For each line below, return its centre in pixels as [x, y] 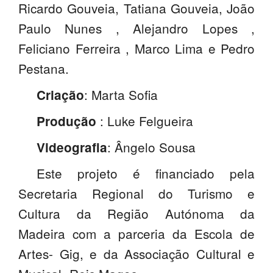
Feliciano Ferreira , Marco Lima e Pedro [136, 48]
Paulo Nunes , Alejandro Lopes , [136, 28]
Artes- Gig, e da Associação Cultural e [136, 254]
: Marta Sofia [121, 95]
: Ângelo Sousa [151, 147]
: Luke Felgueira [147, 121]
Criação [60, 95]
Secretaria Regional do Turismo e [136, 193]
